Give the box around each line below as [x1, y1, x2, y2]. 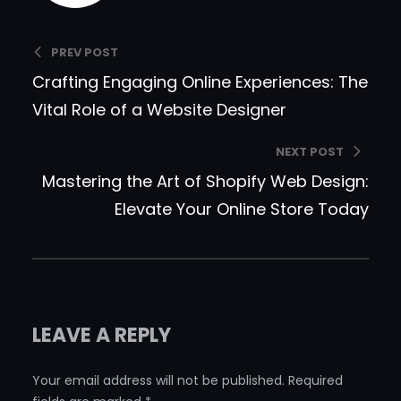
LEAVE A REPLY [32, 321, 171, 350]
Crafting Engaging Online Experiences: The [32, 71, 368, 94]
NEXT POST [276, 143, 344, 161]
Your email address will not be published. [32, 371, 285, 390]
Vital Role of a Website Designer [32, 98, 286, 122]
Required [288, 371, 343, 390]
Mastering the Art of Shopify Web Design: [42, 170, 369, 193]
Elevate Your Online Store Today [115, 198, 369, 221]
